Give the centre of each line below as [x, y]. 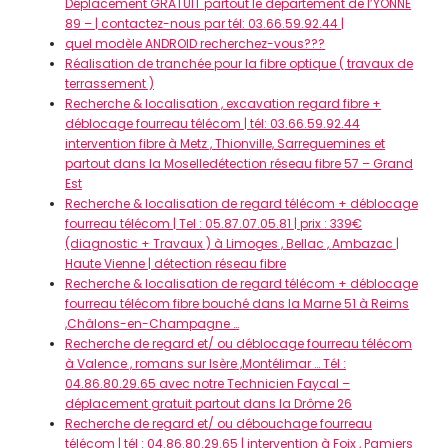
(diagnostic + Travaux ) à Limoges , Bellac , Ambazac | [232, 243]
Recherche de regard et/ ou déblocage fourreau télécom [238, 343]
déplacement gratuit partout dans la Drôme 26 [208, 403]
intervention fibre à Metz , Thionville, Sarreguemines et [225, 143]
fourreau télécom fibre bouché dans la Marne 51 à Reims [237, 303]
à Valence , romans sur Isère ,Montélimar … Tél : [205, 363]
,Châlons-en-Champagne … [152, 323]
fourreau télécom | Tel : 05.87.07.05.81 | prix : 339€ [213, 223]
